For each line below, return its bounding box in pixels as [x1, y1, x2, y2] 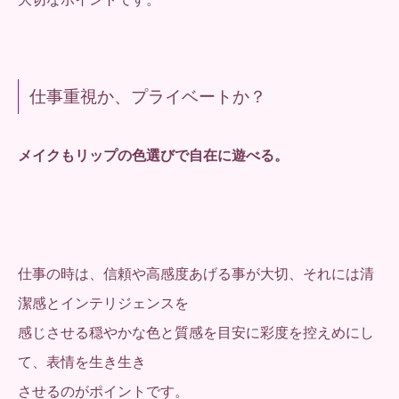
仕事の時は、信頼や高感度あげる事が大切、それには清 [18, 265, 374, 281]
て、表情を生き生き [18, 354, 146, 370]
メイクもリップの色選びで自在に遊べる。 [18, 148, 289, 164]
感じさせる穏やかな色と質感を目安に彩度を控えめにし [18, 324, 374, 340]
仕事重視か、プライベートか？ [29, 87, 266, 107]
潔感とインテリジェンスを [18, 295, 189, 311]
